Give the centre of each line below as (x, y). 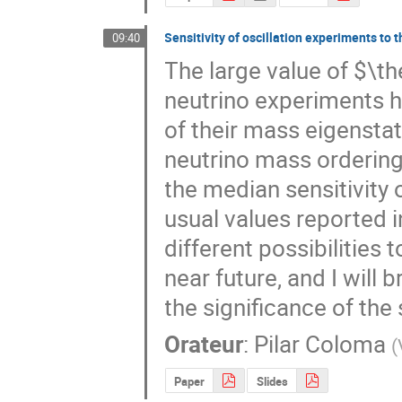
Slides (272, 381)
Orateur (204, 345)
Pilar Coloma (320, 345)
